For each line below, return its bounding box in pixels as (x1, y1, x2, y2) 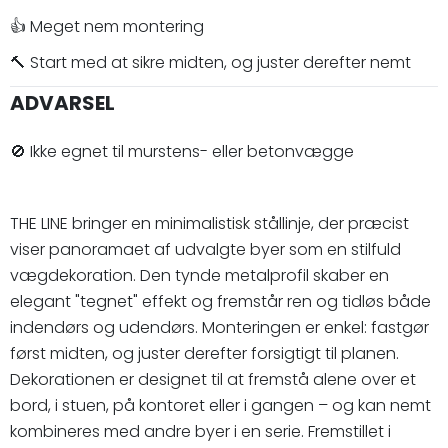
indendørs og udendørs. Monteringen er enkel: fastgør (10, 315, 429, 339)
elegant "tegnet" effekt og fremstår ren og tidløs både (10, 289, 431, 313)
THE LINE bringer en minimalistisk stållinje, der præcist (10, 211, 409, 235)
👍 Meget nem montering (10, 14, 204, 38)
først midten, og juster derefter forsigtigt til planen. (10, 341, 399, 365)
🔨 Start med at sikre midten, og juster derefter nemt (10, 50, 411, 74)
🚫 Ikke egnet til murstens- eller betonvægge (10, 139, 354, 163)
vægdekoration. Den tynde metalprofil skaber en (10, 263, 389, 287)
